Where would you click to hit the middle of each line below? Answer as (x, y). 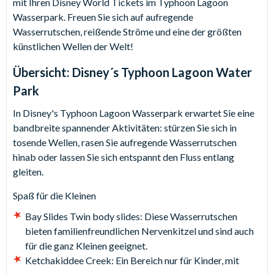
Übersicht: (43, 72)
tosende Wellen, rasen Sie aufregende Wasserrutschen (125, 142)
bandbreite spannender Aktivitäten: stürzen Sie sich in (125, 128)
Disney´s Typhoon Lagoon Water (162, 72)
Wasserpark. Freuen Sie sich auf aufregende (103, 17)
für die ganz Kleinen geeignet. (86, 246)
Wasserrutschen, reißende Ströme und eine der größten (127, 31)
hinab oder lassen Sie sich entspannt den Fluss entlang (124, 157)
